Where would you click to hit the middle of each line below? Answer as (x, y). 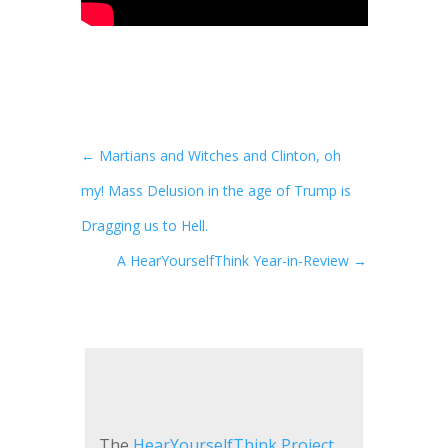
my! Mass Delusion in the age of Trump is (215, 190)
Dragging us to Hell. (144, 225)
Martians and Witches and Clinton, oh (219, 155)
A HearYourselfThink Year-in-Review (233, 260)
